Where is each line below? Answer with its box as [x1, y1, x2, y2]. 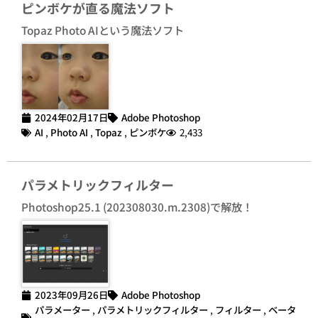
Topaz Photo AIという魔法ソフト [21, 21, 184, 38]
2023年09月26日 [35, 287, 108, 302]
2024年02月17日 [35, 110, 108, 125]
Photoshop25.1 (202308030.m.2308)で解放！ [21, 199, 253, 215]
